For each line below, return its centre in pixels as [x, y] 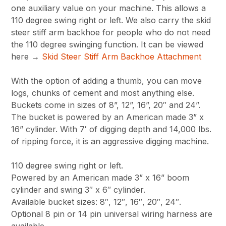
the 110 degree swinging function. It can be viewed [107, 44]
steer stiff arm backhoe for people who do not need [111, 32]
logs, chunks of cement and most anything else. [103, 93]
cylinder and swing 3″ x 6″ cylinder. [78, 189]
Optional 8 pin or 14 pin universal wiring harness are [112, 214]
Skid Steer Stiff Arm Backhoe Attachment [122, 56]
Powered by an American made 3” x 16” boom [100, 177]
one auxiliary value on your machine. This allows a [109, 8]
